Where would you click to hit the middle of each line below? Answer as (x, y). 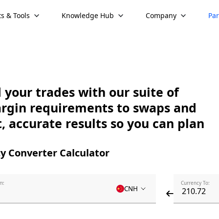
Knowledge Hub (88, 15)
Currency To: (195, 183)
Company (161, 15)
